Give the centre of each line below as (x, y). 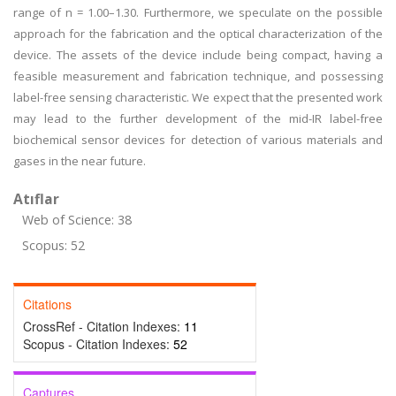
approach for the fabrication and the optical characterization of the (198, 34)
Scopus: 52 (53, 245)
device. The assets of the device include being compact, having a (198, 55)
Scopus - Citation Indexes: (98, 344)
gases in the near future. (80, 161)
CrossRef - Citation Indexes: (103, 326)
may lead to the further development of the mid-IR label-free (198, 118)
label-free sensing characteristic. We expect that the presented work (198, 97)
